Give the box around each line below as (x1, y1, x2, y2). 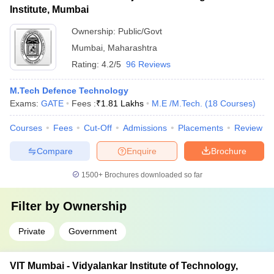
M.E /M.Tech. (152, 98, 202, 108)
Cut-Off (84, 123, 112, 133)
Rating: (72, 59, 102, 69)
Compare (36, 146, 73, 156)
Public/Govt (118, 26, 162, 36)
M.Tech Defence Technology (10, 86, 128, 95)
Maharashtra (108, 43, 157, 53)
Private (18, 226, 45, 236)
